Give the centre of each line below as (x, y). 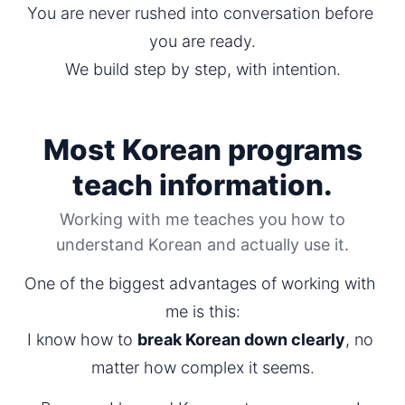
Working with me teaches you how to (202, 219)
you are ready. (202, 42)
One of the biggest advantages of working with (200, 284)
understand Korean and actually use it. (202, 244)
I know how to (82, 340)
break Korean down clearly (241, 340)
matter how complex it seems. (202, 368)
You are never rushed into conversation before (200, 14)
